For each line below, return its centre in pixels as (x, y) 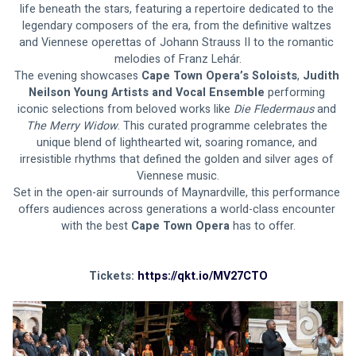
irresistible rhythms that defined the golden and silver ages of (178, 160)
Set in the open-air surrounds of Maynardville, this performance (178, 193)
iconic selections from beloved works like (125, 110)
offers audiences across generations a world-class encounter (178, 210)
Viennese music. (178, 176)
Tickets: (113, 277)
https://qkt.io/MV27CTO (202, 277)
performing (296, 93)
